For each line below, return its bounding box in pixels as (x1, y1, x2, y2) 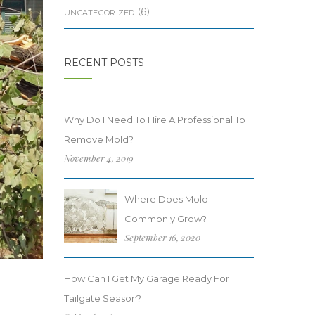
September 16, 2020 (124, 231, 200, 243)
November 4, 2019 (64, 152, 134, 164)
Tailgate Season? (64, 292, 141, 304)
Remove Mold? (64, 134, 134, 145)
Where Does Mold (124, 193, 208, 205)
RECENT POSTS (64, 56, 144, 69)
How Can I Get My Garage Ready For (64, 273, 229, 284)
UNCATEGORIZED (64, 8, 135, 18)
